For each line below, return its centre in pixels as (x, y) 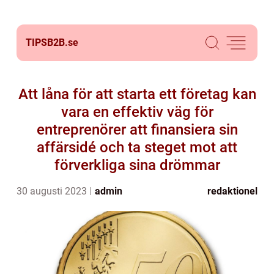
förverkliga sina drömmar (137, 165)
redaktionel (232, 191)
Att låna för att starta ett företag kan (137, 94)
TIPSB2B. (47, 43)
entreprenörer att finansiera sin (137, 130)
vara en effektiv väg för (137, 112)
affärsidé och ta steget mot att (137, 147)
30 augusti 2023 (53, 191)
